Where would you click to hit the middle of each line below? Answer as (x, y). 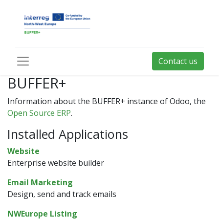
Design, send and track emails (62, 194)
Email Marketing (40, 182)
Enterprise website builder (56, 163)
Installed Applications (68, 134)
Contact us (178, 61)
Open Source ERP (39, 113)
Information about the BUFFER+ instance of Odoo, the (107, 101)
